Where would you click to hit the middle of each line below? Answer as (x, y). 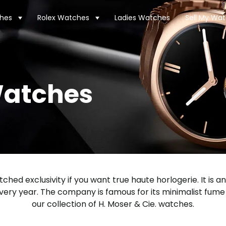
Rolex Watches (63, 18)
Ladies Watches (142, 18)
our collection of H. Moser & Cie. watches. (113, 204)
